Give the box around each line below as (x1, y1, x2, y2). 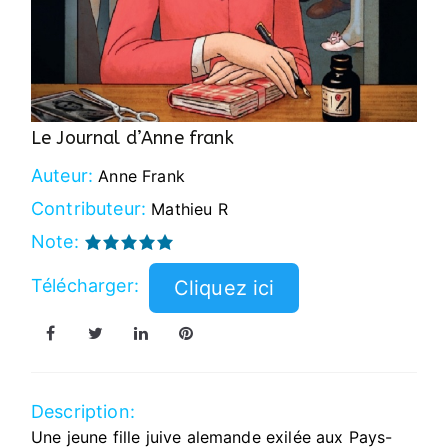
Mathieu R (151, 198, 228, 219)
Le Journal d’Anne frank (31, 126, 234, 149)
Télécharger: (31, 275, 145, 297)
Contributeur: (31, 197, 152, 219)
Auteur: (31, 164, 99, 186)
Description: (31, 400, 135, 422)
